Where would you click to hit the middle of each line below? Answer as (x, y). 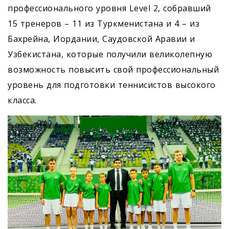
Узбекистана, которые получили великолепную (110, 54)
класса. (22, 100)
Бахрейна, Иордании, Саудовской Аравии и (101, 39)
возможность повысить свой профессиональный (113, 70)
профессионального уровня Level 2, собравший (109, 8)
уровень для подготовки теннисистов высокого (112, 85)
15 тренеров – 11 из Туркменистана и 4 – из (104, 24)
